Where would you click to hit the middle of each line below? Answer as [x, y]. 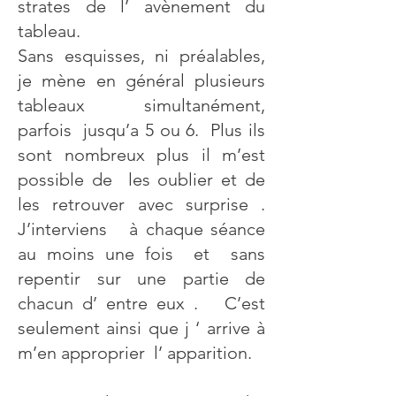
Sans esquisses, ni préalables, [141, 56]
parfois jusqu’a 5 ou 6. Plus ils [141, 130]
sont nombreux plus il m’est [141, 155]
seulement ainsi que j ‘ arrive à [141, 328]
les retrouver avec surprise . [141, 204]
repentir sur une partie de [141, 278]
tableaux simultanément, [141, 105]
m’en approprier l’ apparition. [135, 353]
